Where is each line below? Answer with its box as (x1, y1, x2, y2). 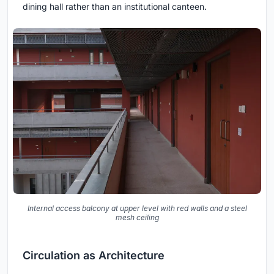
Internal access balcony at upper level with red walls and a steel (27, 203, 247, 213)
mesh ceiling (115, 212, 159, 222)
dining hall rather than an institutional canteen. (23, 1, 207, 12)
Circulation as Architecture (23, 248, 165, 262)
